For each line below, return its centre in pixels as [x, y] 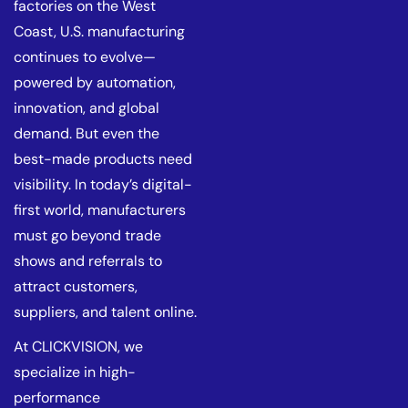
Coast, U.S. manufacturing [99, 31]
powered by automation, [95, 82]
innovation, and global [87, 108]
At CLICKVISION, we [78, 347]
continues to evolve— [85, 57]
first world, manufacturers [100, 210]
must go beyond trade [87, 235]
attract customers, [76, 286]
